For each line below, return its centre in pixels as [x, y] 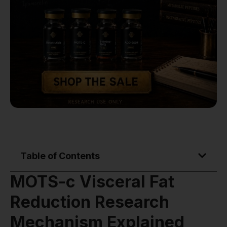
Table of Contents [60, 156]
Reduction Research [90, 202]
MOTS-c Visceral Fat [92, 181]
